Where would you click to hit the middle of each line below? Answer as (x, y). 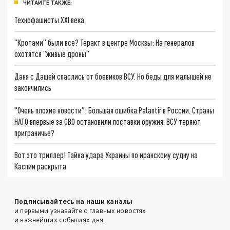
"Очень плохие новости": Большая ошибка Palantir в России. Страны (114, 110)
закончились (33, 87)
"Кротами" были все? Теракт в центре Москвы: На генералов (105, 43)
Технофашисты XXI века (50, 20)
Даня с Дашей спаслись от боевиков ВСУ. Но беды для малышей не (113, 76)
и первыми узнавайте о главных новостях (80, 210)
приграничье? (35, 132)
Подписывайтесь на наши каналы (74, 201)
